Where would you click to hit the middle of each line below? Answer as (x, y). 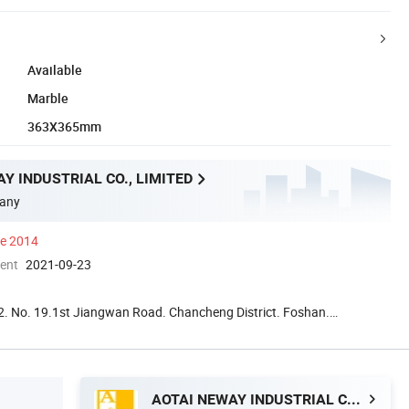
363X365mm (64, 126)
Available (55, 69)
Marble (48, 98)
